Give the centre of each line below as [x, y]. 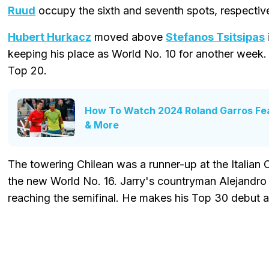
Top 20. [27, 70]
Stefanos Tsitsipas [215, 37]
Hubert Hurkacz [50, 37]
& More [102, 125]
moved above [128, 37]
